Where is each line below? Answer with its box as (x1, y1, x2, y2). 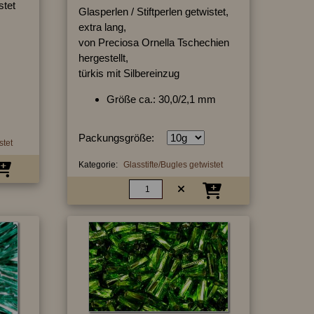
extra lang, (78, 20, 126, 33)
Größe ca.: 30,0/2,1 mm (106, 93, 216, 105)
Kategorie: (78, 159, 118, 170)
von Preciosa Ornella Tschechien (78, 36, 229, 48)
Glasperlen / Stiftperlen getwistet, (78, 5, 228, 18)
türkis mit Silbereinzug (78, 67, 179, 79)
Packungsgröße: (78, 131, 154, 144)
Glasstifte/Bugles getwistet (123, 159, 223, 170)
